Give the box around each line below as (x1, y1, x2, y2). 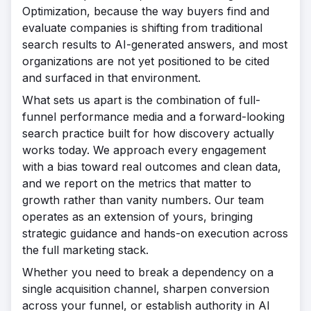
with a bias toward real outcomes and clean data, (22, 160, 281, 174)
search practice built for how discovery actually (22, 126, 274, 140)
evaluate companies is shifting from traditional (22, 21, 262, 35)
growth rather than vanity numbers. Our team (22, 193, 264, 207)
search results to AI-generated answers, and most (22, 37, 287, 51)
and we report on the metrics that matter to (22, 176, 251, 190)
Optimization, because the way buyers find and (22, 4, 269, 18)
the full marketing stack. (22, 243, 149, 257)
